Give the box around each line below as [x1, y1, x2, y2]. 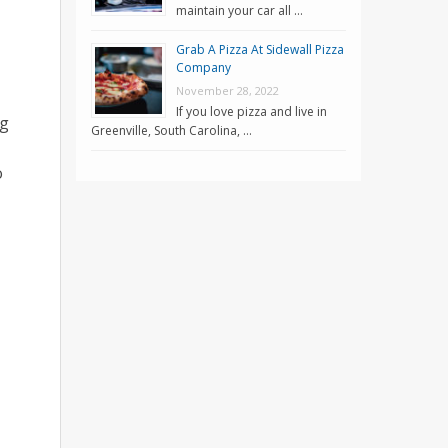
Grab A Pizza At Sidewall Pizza [176, 40, 344, 58]
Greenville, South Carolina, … [91, 121, 252, 139]
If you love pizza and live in [176, 102, 327, 120]
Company [176, 58, 231, 76]
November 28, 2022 [176, 82, 279, 98]
